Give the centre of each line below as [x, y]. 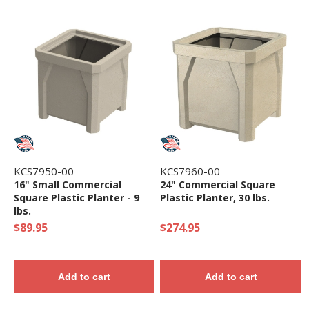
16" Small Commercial [67, 185]
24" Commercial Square [218, 185]
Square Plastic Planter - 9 [76, 198]
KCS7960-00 [190, 171]
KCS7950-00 [43, 171]
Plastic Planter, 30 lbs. [215, 198]
